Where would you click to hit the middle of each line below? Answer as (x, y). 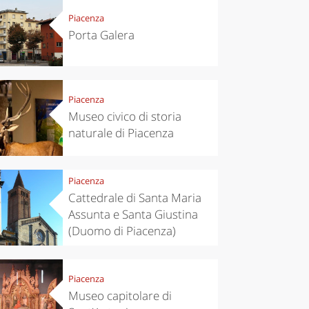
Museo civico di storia (124, 117)
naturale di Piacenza (121, 133)
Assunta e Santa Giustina (133, 215)
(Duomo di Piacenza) (122, 231)
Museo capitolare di (120, 296)
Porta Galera (101, 35)
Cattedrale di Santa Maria (134, 198)
